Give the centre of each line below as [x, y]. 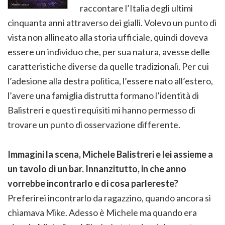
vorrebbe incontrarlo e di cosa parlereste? [93, 183]
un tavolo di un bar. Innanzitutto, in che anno [97, 168]
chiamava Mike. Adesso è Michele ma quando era [102, 212]
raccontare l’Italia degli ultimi [136, 8]
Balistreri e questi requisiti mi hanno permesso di [101, 110]
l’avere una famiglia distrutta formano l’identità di [103, 95]
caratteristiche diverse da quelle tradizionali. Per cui [108, 66]
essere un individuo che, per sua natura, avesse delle [109, 51]
